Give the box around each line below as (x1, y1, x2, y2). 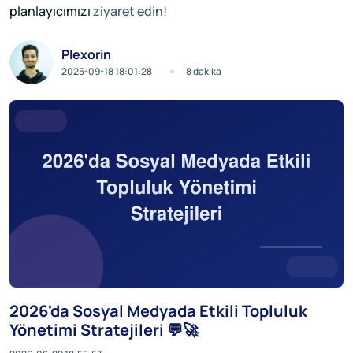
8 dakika (186, 65, 221, 78)
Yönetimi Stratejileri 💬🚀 (9, 319, 199, 340)
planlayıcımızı (9, 2, 91, 20)
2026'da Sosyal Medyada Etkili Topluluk (9, 300, 307, 321)
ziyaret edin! (91, 2, 167, 20)
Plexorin (61, 46, 111, 63)
